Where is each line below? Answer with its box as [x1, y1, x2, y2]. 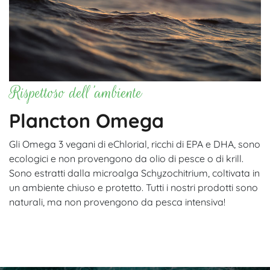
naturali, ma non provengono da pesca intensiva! [9, 195, 225, 208]
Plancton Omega [9, 108, 164, 133]
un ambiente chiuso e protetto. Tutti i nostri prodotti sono [9, 181, 258, 193]
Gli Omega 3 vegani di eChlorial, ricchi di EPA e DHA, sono [9, 137, 260, 150]
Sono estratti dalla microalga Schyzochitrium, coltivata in [9, 166, 260, 179]
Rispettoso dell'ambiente [9, 81, 142, 104]
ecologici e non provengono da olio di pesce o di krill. [9, 152, 243, 165]
